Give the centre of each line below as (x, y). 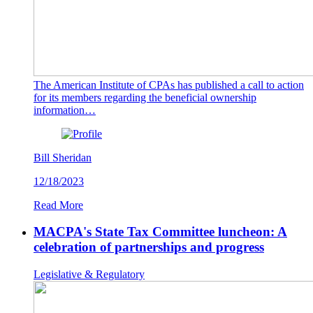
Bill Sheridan (63, 157)
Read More (58, 205)
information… (65, 110)
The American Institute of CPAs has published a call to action (169, 85)
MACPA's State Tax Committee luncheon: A (160, 232)
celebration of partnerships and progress (149, 247)
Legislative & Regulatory (89, 275)
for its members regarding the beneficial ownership (145, 97)
